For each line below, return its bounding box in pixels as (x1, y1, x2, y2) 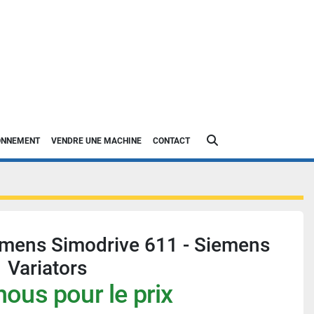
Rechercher (217, 133, 273, 146)
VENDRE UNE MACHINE (57, 136, 142, 146)
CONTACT (158, 136, 191, 146)
